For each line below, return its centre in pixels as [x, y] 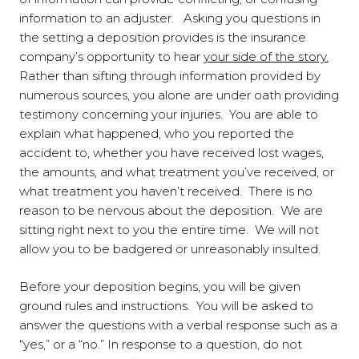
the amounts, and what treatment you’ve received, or [177, 172]
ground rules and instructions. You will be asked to [166, 305]
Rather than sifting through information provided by [170, 76]
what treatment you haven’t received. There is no [166, 192]
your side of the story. [266, 57]
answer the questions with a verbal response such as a [178, 325]
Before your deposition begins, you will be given [160, 286]
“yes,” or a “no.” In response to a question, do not [161, 344]
